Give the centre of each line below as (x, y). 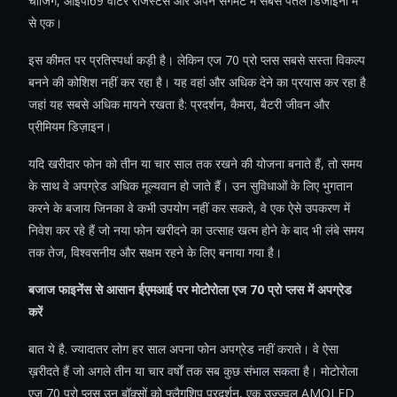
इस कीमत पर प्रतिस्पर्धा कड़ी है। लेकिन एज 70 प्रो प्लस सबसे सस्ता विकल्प (197, 59)
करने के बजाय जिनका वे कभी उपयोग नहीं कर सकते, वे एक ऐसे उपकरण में (189, 207)
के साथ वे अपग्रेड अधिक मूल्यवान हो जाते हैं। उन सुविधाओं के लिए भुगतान (191, 185)
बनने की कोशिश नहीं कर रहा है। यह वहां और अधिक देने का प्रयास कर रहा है (197, 82)
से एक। (45, 22)
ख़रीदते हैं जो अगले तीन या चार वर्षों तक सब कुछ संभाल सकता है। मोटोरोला (193, 370)
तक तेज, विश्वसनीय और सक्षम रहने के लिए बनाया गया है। (155, 252)
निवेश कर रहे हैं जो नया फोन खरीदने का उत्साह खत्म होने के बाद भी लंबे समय (196, 230)
